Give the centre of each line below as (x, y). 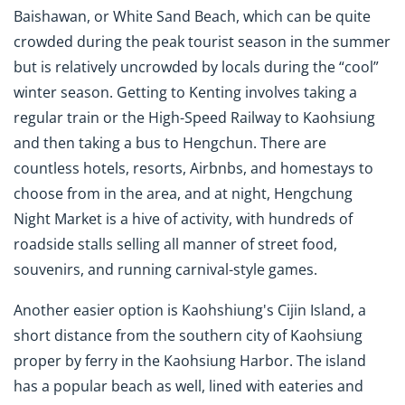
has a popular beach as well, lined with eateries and (188, 386)
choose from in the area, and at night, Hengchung (183, 194)
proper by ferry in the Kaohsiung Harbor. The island (190, 361)
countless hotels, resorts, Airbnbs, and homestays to (193, 169)
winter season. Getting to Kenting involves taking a (185, 93)
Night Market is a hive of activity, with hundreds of (183, 219)
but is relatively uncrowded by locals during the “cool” (196, 67)
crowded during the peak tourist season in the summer (202, 42)
